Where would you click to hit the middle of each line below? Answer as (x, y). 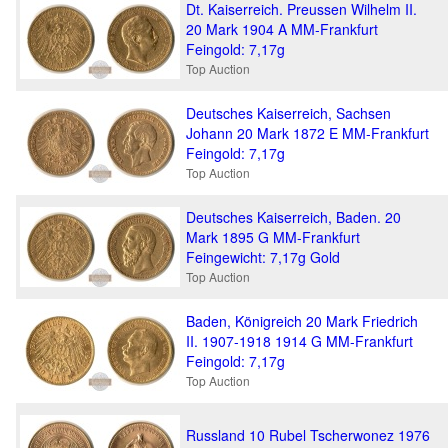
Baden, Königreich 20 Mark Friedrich (302, 321)
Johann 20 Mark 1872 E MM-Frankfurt (307, 133)
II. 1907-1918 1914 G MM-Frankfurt (299, 341)
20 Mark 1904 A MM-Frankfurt (282, 29)
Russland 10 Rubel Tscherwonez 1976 (308, 435)
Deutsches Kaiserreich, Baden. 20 (293, 217)
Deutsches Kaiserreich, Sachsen (288, 113)
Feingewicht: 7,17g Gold (263, 257)
